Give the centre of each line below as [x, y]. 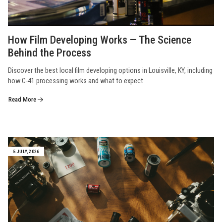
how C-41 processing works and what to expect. [76, 81]
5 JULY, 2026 [26, 151]
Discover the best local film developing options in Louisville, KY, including [110, 70]
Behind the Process [50, 53]
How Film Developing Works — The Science [100, 40]
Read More [23, 99]
